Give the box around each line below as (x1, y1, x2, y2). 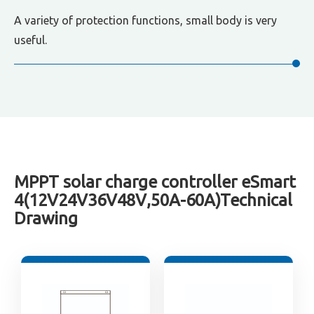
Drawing (14, 209, 78, 228)
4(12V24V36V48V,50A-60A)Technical (14, 191, 292, 210)
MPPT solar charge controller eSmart (14, 172, 296, 191)
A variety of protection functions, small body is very (14, 14, 277, 27)
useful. (14, 34, 47, 46)
